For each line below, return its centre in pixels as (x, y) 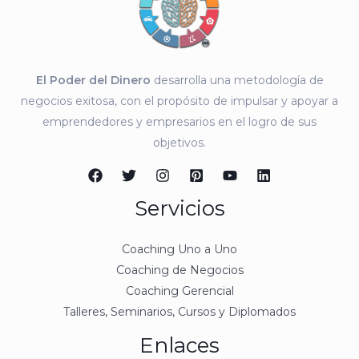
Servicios (179, 208)
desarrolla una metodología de (237, 80)
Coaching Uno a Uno (179, 250)
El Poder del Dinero (93, 80)
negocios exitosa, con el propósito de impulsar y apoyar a (179, 101)
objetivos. (179, 142)
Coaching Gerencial (179, 291)
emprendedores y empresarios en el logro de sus (179, 121)
